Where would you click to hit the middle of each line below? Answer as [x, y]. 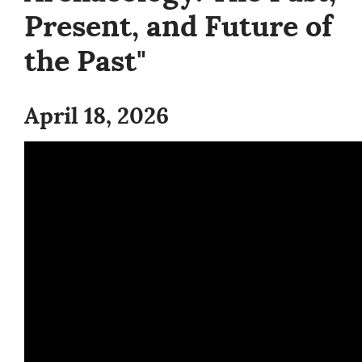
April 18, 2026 [97, 116]
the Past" [85, 61]
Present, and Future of [178, 27]
